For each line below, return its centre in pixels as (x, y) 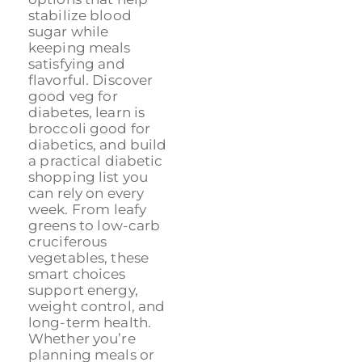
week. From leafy (88, 209)
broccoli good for (90, 128)
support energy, (83, 290)
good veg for (73, 96)
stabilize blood (80, 15)
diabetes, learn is (87, 112)
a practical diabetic (96, 160)
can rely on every (86, 193)
